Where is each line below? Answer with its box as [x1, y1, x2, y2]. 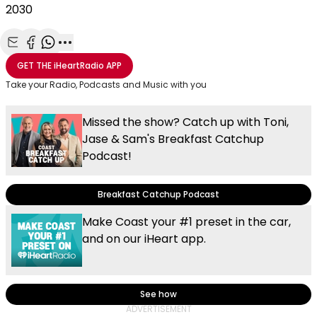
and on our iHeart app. [82, 231, 206, 248]
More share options [64, 50, 171, 67]
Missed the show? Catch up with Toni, [82, 114, 289, 131]
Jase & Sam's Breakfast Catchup [82, 131, 264, 148]
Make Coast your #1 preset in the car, [82, 214, 291, 231]
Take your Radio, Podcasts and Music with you [6, 79, 207, 91]
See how [140, 288, 177, 301]
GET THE [17, 59, 52, 72]
